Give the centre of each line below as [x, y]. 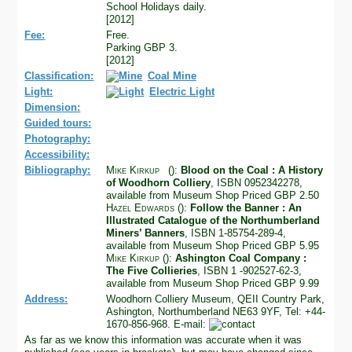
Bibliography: [58, 170]
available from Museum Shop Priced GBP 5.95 [213, 245]
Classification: [59, 75]
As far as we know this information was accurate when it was [163, 339]
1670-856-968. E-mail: [158, 324]
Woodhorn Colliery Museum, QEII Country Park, [216, 299]
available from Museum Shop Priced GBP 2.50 [213, 195]
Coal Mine [172, 75]
